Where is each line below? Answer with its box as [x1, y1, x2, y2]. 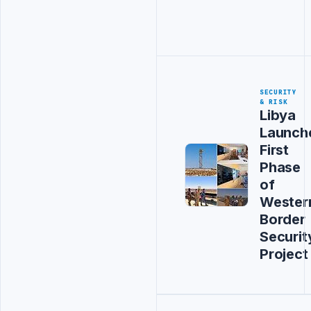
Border [260, 210, 305, 228]
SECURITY [260, 87, 297, 96]
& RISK [260, 97, 288, 106]
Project [260, 245, 308, 262]
